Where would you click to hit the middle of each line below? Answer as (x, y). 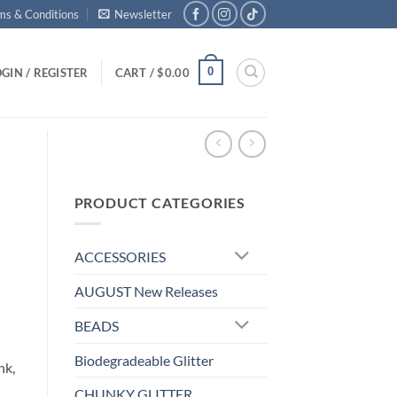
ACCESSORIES (120, 257)
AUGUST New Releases (146, 292)
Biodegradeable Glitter (144, 361)
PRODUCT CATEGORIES (160, 202)
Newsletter (144, 14)
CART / (136, 72)
